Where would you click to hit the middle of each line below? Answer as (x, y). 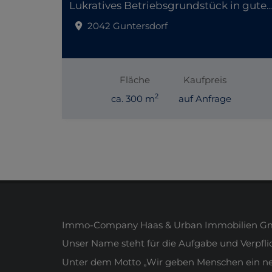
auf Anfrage (205, 99)
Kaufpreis (205, 80)
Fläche (135, 80)
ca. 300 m (133, 99)
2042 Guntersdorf (127, 25)
